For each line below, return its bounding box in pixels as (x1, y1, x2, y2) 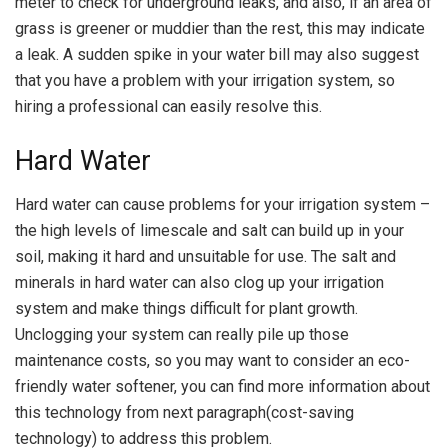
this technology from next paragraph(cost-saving (15, 403, 354, 423)
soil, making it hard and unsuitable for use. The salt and (15, 247, 396, 267)
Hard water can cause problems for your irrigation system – (15, 195, 430, 215)
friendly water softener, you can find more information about (15, 377, 430, 397)
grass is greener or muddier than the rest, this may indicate (15, 19, 425, 39)
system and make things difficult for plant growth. (15, 299, 358, 319)
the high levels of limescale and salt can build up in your (15, 221, 404, 241)
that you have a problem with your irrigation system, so (15, 71, 395, 91)
